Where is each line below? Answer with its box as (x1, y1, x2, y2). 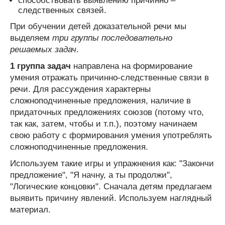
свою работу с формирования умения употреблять (10, 130, 212, 140)
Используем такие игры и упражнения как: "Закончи (10, 158, 214, 168)
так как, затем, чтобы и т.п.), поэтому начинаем (10, 119, 197, 129)
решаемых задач (10, 44, 76, 54)
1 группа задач (10, 61, 71, 71)
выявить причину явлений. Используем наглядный (10, 193, 212, 203)
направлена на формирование (71, 61, 192, 71)
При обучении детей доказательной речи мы (10, 21, 186, 31)
